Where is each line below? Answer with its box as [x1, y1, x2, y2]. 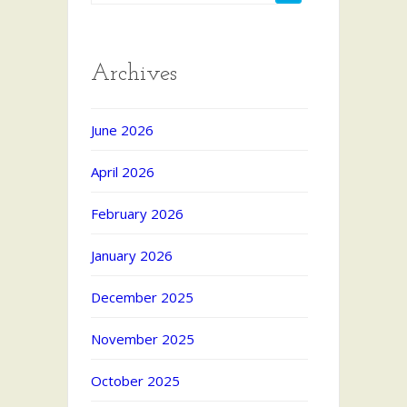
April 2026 [91, 163, 154, 182]
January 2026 [91, 246, 173, 265]
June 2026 [91, 121, 154, 140]
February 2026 [91, 204, 184, 223]
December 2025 [91, 288, 194, 307]
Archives [91, 62, 177, 87]
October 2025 [91, 372, 180, 391]
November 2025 [91, 330, 194, 349]
